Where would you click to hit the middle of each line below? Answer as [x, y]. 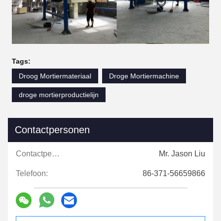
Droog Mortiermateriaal [55, 76]
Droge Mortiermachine [144, 76]
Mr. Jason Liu [182, 153]
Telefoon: [32, 173]
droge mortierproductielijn [59, 94]
